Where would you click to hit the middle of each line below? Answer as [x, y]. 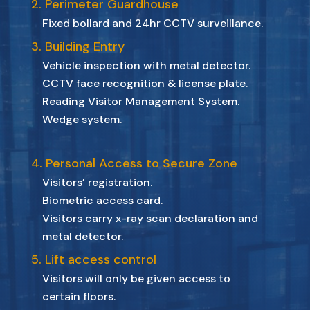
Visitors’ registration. [97, 182]
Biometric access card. [102, 200]
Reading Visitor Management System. [140, 101]
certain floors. [79, 296]
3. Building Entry [77, 46]
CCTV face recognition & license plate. [145, 83]
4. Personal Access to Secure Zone [134, 163]
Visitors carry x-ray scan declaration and [150, 218]
